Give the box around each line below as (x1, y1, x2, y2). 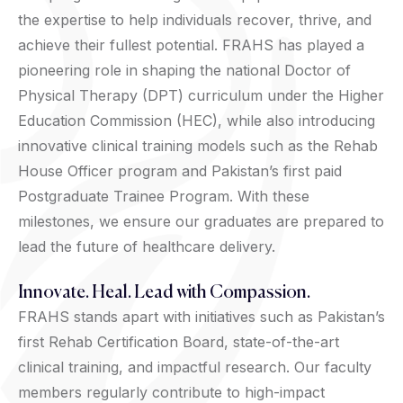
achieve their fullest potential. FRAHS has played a (18, 35, 364, 54)
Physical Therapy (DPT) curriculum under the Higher (18, 85, 384, 104)
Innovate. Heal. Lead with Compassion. (18, 283, 310, 302)
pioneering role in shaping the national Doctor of (18, 60, 351, 79)
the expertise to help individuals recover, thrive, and (18, 10, 372, 29)
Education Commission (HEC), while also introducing (18, 111, 375, 130)
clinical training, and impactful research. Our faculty (18, 357, 372, 376)
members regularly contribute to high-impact (18, 382, 325, 401)
